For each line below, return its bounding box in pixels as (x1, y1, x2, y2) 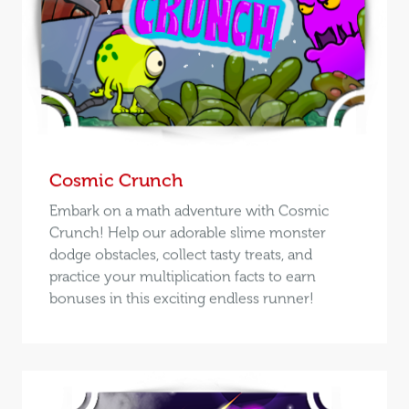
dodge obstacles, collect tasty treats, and (48, 245, 312, 263)
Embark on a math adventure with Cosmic (48, 201, 329, 219)
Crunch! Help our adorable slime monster (48, 223, 326, 241)
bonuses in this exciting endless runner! (48, 288, 314, 307)
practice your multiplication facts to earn (48, 267, 316, 285)
